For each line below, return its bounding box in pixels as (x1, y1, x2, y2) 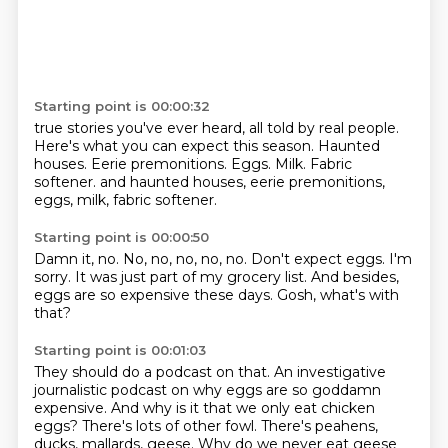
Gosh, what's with (276, 286, 399, 304)
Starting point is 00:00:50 (33, 229, 209, 245)
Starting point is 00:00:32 (33, 98, 210, 114)
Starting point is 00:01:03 (33, 342, 206, 358)
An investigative (273, 363, 386, 381)
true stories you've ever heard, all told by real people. (33, 119, 399, 137)
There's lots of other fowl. (81, 417, 261, 435)
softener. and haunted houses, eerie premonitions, (33, 173, 385, 191)
